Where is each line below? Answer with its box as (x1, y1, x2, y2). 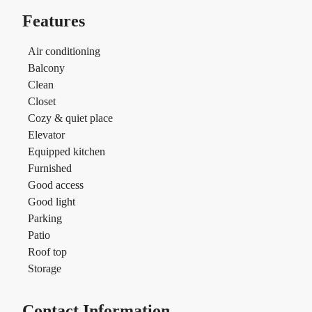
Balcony (28, 61, 65, 74)
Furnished (28, 162, 72, 174)
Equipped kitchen (28, 145, 105, 157)
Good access (28, 178, 84, 191)
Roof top (28, 245, 67, 258)
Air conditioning (28, 45, 100, 57)
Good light (28, 195, 75, 208)
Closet (28, 95, 56, 107)
